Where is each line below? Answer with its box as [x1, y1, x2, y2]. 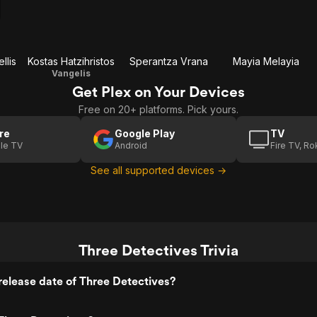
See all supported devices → [91, 164, 226, 176]
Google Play [115, 127, 175, 139]
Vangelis [51, 68, 91, 79]
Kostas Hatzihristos [27, 55, 115, 67]
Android [115, 140, 147, 151]
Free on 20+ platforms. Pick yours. [79, 103, 238, 115]
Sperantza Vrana [129, 55, 208, 67]
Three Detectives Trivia [79, 241, 238, 259]
